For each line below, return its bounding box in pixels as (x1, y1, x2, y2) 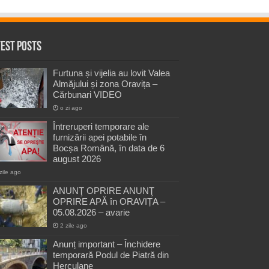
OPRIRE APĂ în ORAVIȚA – (53, 196, 165, 207)
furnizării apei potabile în (53, 132, 147, 143)
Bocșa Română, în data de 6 (53, 143, 165, 154)
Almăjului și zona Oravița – (53, 79, 157, 89)
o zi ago (60, 104, 82, 112)
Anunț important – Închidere (53, 239, 160, 250)
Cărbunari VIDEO (53, 89, 122, 100)
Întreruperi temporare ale (53, 121, 149, 132)
